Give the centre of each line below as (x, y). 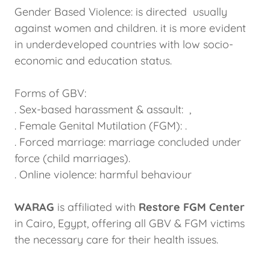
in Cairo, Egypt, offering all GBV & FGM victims (130, 223)
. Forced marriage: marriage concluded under (128, 142)
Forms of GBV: (50, 93)
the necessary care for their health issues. (119, 240)
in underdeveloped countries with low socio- (124, 44)
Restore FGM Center (192, 207)
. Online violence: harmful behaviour (108, 174)
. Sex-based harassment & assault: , (104, 109)
